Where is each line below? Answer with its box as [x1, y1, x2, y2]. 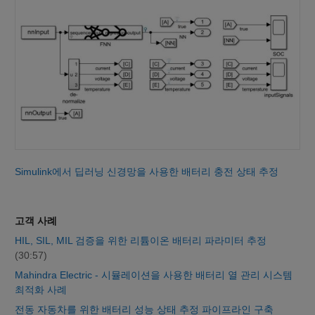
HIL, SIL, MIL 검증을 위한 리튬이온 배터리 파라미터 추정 [15, 235, 266, 247]
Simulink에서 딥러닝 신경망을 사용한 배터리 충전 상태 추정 [15, 166, 278, 178]
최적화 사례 [15, 284, 67, 296]
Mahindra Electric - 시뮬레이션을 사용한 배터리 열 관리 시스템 [15, 269, 292, 281]
